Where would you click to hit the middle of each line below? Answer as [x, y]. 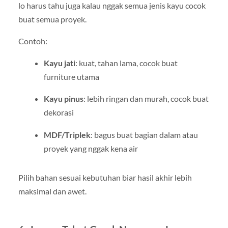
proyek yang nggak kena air [91, 148]
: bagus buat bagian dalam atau [144, 134]
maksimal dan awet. [52, 191]
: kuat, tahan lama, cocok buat [126, 63]
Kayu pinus [63, 99]
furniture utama [71, 77]
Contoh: [33, 41]
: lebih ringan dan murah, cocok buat [146, 99]
